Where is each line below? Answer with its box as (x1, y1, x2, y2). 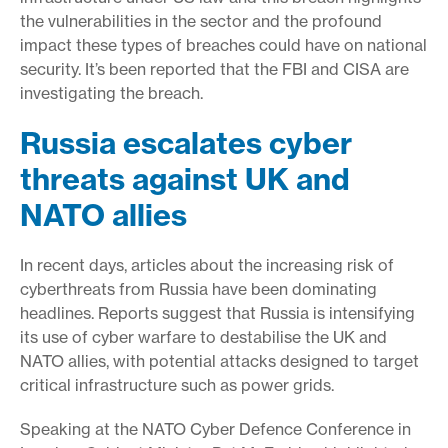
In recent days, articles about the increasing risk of (20, 254, 394, 275)
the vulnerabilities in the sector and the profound (20, 10, 382, 31)
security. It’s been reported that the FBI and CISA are (20, 58, 409, 79)
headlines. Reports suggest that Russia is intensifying (20, 302, 415, 323)
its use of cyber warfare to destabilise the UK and (20, 326, 387, 347)
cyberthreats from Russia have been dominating (20, 278, 377, 299)
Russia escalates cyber (20, 123, 352, 162)
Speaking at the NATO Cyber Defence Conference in (20, 418, 411, 439)
